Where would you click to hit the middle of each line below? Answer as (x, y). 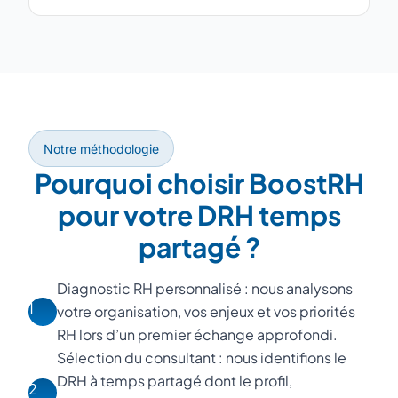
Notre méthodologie (101, 149)
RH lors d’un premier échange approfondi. (197, 334)
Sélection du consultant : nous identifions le (202, 358)
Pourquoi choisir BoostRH (199, 183)
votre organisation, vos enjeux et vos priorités (206, 311)
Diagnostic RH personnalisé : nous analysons (205, 288)
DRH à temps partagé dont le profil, (175, 381)
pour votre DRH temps (199, 215)
